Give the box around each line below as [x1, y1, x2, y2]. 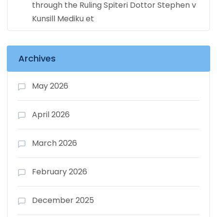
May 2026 [32, 80, 68, 92]
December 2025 [32, 194, 94, 206]
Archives [18, 52, 56, 64]
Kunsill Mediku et [32, 13, 94, 24]
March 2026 [32, 137, 77, 149]
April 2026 [32, 108, 70, 120]
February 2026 [32, 166, 87, 177]
